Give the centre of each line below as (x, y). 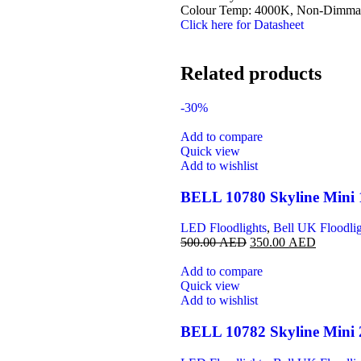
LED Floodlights (224, 228)
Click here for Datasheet (242, 25)
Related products (251, 73)
